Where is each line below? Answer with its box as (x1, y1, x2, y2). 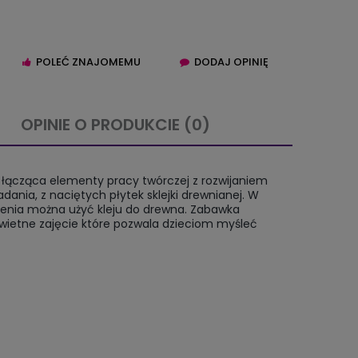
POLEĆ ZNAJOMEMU (35, 54, 141, 70)
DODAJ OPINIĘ (193, 54, 268, 70)
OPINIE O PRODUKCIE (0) (21, 113, 210, 137)
